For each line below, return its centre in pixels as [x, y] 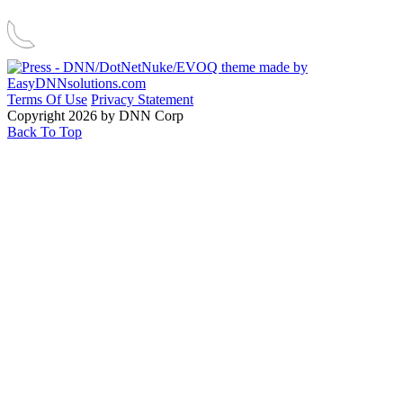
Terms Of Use [47, 99]
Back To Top [45, 131]
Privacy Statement [142, 99]
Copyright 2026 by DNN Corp [95, 115]
